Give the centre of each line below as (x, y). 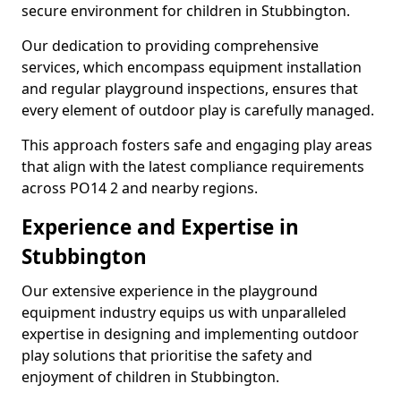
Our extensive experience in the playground (170, 291)
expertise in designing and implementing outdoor (190, 334)
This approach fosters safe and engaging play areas (197, 145)
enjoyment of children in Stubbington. (150, 377)
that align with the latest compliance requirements (193, 166)
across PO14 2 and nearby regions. (140, 188)
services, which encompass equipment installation (192, 67)
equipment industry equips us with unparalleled (184, 312)
